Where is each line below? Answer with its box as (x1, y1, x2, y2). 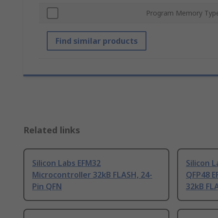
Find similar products (55, 36, 138, 47)
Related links (23, 124, 80, 136)
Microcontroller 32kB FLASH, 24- (32, 169, 152, 181)
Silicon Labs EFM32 (32, 158, 101, 169)
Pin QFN (32, 181, 62, 192)
